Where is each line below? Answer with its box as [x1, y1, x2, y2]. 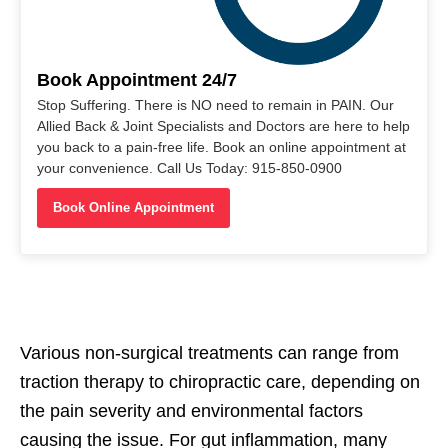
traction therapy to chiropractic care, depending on [20, 372, 420, 393]
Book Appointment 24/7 [37, 70, 237, 91]
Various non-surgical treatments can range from [20, 343, 399, 364]
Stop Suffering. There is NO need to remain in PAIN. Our [37, 97, 394, 114]
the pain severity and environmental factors [20, 401, 363, 422]
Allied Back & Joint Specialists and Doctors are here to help [37, 118, 410, 135]
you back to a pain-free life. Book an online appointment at [37, 139, 406, 156]
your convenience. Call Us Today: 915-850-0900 [37, 160, 342, 177]
